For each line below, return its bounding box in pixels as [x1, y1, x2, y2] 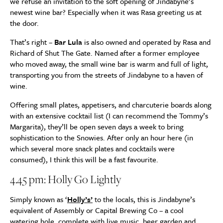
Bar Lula [54, 36, 82, 47]
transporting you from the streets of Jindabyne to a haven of [10, 69, 203, 80]
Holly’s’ [67, 194, 93, 205]
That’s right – [10, 36, 54, 47]
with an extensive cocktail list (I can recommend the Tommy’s [10, 110, 208, 121]
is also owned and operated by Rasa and [82, 36, 211, 47]
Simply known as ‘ [10, 194, 67, 205]
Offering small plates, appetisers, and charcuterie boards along [10, 99, 212, 110]
